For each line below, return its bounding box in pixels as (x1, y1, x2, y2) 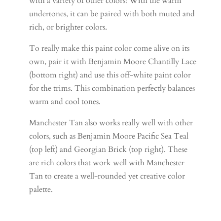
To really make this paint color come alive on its (29, 42, 190, 54)
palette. (29, 184, 53, 195)
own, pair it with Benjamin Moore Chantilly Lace (29, 56, 197, 67)
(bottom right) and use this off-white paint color (29, 69, 191, 80)
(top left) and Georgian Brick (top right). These (29, 144, 188, 155)
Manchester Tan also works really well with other (29, 117, 193, 128)
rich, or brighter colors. (29, 21, 108, 33)
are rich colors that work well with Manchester (29, 157, 185, 168)
